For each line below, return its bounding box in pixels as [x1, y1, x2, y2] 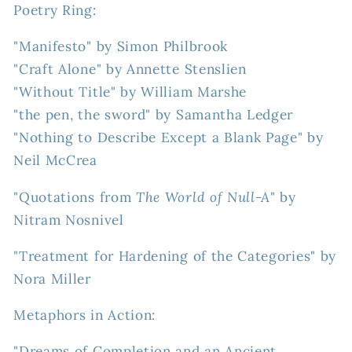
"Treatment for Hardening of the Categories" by [13, 247, 336, 265]
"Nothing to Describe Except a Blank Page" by [13, 129, 324, 147]
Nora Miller [13, 269, 91, 288]
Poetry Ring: [13, 2, 97, 20]
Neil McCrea [13, 152, 97, 170]
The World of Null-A [135, 188, 271, 206]
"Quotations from [13, 188, 136, 206]
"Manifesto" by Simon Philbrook [13, 38, 228, 56]
